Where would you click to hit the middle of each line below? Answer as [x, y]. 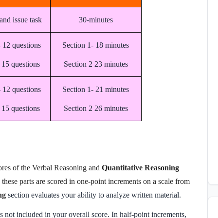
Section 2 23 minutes [96, 64]
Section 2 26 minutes [96, 108]
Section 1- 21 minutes [96, 89]
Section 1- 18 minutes [96, 45]
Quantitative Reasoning [140, 167]
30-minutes [96, 19]
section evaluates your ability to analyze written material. [94, 195]
